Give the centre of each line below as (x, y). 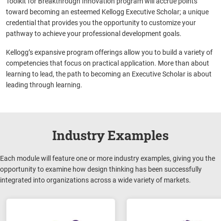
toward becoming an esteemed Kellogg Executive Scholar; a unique (107, 12)
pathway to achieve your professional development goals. (94, 33)
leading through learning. (44, 85)
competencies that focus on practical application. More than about (108, 63)
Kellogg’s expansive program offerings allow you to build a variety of (109, 52)
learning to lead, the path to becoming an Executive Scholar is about (109, 74)
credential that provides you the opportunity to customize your (101, 22)
